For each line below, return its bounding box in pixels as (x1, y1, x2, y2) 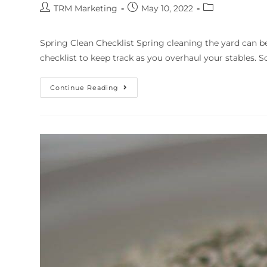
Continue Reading (50, 83, 119, 92)
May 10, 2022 (141, 2, 194, 14)
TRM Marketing (54, 2, 118, 14)
